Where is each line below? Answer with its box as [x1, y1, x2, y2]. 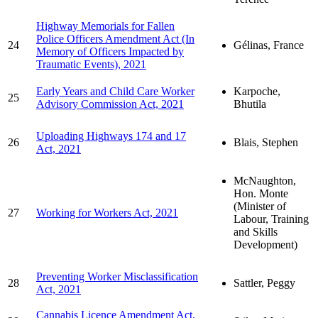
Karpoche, [234, 84, 280, 97]
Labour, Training [234, 212, 309, 225]
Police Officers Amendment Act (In [36, 32, 194, 45]
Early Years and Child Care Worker [36, 84, 194, 97]
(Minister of [234, 199, 286, 212]
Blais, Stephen [234, 136, 298, 148]
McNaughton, [234, 174, 296, 187]
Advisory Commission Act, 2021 [36, 97, 184, 110]
